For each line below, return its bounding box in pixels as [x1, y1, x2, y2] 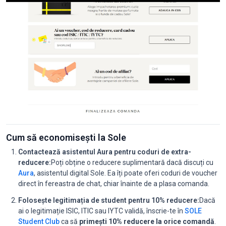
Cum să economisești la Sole [6, 132, 126, 143]
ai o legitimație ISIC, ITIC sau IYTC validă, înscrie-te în [18, 206, 185, 215]
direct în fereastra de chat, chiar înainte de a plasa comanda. [18, 179, 209, 188]
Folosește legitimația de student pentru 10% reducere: [18, 196, 199, 204]
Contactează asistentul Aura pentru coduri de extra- [18, 147, 191, 156]
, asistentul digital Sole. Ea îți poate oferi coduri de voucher [34, 168, 217, 177]
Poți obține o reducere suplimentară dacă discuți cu [51, 158, 213, 166]
